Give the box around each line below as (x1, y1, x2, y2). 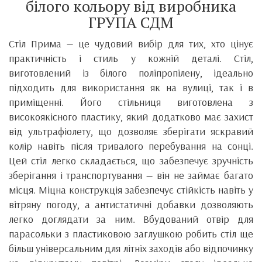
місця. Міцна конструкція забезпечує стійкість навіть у (9, 182, 253, 196)
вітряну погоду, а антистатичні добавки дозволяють (9, 197, 253, 211)
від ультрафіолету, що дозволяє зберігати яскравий (9, 124, 253, 138)
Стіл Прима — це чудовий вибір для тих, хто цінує (9, 36, 253, 50)
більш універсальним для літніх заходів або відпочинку (9, 241, 253, 255)
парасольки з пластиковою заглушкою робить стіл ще (9, 226, 253, 240)
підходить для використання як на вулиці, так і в (9, 80, 253, 94)
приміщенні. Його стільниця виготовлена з (9, 95, 253, 109)
